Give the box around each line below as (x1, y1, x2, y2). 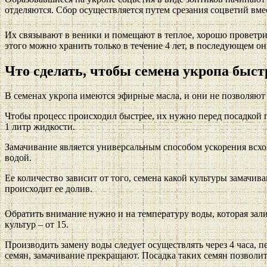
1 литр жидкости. (5, 122, 75, 132)
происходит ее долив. (5, 184, 92, 194)
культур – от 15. (5, 219, 69, 230)
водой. (5, 153, 32, 163)
